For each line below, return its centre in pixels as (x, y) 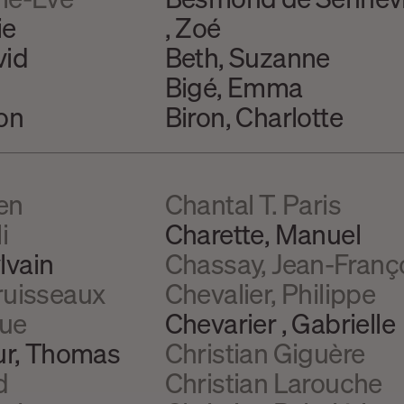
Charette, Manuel (263, 233)
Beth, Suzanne (247, 57)
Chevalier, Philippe (270, 293)
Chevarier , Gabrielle (280, 322)
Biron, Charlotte (254, 117)
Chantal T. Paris (253, 203)
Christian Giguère (265, 352)
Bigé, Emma (234, 87)
